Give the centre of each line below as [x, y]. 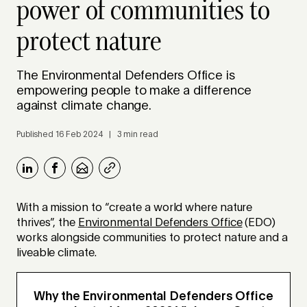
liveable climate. [57, 253]
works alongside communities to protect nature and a [152, 238]
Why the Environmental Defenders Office [153, 296]
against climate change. [84, 106]
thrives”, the [47, 223]
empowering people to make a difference [134, 91]
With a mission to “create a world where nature [135, 208]
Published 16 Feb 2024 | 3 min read [87, 135]
